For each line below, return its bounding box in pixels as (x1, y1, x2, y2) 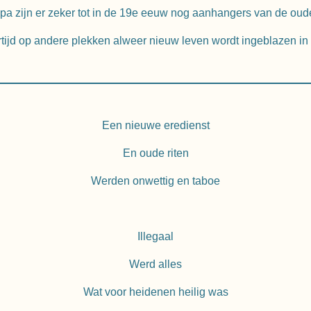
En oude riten (122, 147, 189, 160)
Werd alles (129, 258, 182, 271)
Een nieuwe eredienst (101, 119, 210, 132)
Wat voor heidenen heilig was (83, 286, 228, 299)
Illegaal (137, 230, 174, 243)
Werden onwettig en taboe (91, 175, 220, 187)
